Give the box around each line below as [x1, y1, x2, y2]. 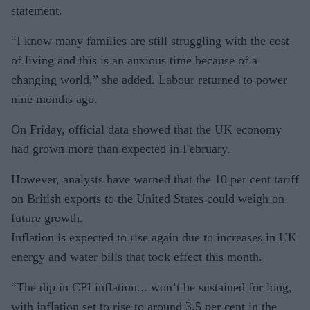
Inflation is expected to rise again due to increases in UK [11, 230, 297, 244]
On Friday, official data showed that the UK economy [11, 122, 282, 136]
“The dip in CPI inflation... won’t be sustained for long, [11, 280, 292, 294]
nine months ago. [11, 91, 98, 106]
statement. [11, 3, 62, 17]
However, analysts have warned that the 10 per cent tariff [11, 172, 299, 186]
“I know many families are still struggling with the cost [11, 33, 289, 48]
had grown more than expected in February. [11, 141, 230, 156]
